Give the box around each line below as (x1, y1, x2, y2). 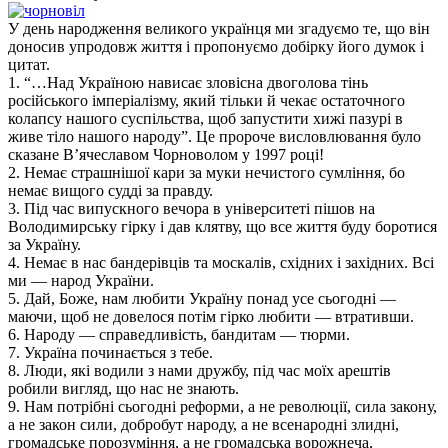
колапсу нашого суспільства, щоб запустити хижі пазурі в (8, 109, 403, 127)
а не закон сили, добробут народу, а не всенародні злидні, (8, 415, 399, 433)
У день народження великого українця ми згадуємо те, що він (8, 19, 430, 37)
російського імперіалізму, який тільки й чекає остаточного (8, 91, 405, 109)
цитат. (8, 55, 50, 73)
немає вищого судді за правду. (8, 181, 213, 199)
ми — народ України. (8, 271, 154, 289)
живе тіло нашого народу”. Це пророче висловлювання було (8, 127, 421, 145)
